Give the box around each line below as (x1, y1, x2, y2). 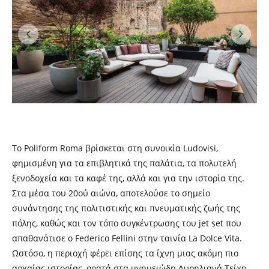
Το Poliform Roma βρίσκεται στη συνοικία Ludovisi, (12, 142, 218, 154)
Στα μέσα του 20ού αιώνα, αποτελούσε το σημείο (12, 187, 210, 199)
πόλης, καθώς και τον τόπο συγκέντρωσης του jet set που (12, 217, 241, 229)
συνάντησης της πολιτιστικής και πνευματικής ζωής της (12, 202, 240, 214)
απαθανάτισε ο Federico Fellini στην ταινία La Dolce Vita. (12, 232, 242, 244)
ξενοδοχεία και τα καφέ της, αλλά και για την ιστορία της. (12, 172, 244, 184)
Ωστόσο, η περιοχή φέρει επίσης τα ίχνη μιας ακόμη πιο (12, 247, 238, 259)
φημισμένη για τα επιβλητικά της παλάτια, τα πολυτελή (12, 157, 237, 169)
